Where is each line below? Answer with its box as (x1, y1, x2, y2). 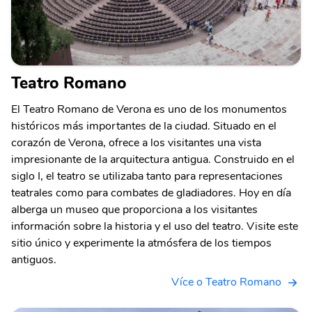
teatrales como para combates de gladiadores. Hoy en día (11, 185, 291, 201)
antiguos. (11, 251, 56, 267)
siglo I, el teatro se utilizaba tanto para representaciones (11, 168, 283, 184)
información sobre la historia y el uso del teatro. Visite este (11, 218, 298, 234)
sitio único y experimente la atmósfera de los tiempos (11, 235, 272, 251)
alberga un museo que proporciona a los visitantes (11, 201, 258, 217)
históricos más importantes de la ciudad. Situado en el (11, 118, 276, 134)
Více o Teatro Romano (171, 274, 281, 290)
